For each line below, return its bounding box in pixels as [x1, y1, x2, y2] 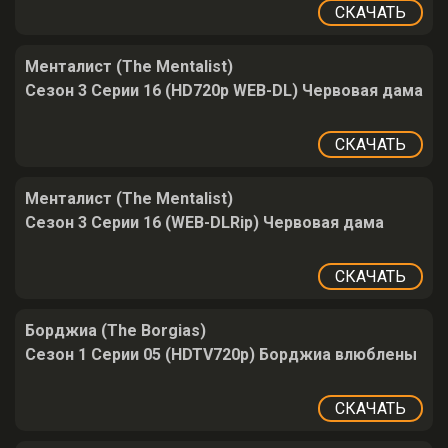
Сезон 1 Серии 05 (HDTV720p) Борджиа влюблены [25, 345, 417, 364]
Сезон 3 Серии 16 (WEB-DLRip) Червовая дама [25, 213, 384, 232]
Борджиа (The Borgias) [25, 321, 206, 340]
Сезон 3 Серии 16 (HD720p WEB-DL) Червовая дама [25, 81, 423, 100]
